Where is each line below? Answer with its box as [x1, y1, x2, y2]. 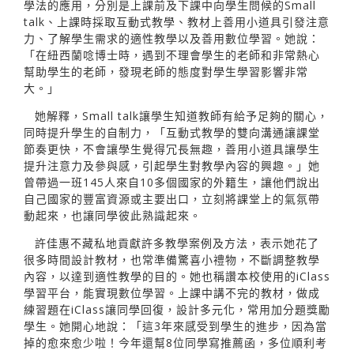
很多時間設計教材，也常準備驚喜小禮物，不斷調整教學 [24, 251, 320, 267]
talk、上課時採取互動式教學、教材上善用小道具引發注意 [24, 13, 330, 29]
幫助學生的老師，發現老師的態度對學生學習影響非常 [24, 63, 308, 79]
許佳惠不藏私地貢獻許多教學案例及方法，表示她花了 [35, 235, 319, 250]
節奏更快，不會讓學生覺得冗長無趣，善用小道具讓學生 [24, 141, 320, 156]
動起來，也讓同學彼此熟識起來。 [24, 207, 201, 223]
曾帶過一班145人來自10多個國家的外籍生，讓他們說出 [24, 174, 320, 190]
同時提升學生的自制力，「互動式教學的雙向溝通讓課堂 [24, 124, 320, 140]
